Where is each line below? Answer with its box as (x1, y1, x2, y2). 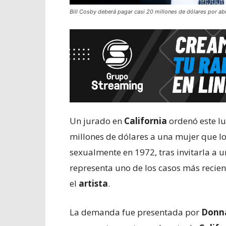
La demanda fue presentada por (70, 206, 201, 218)
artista (79, 178, 108, 189)
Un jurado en (70, 115, 124, 127)
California (124, 115, 167, 127)
